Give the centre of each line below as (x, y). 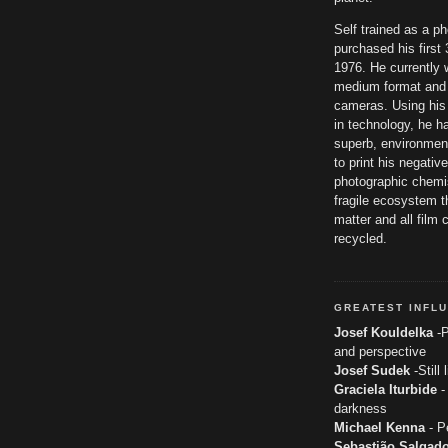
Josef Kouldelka (383, 332)
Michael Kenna (379, 427)
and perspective (380, 351)
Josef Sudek (372, 370)
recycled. (360, 239)
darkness (360, 408)
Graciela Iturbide (385, 389)
